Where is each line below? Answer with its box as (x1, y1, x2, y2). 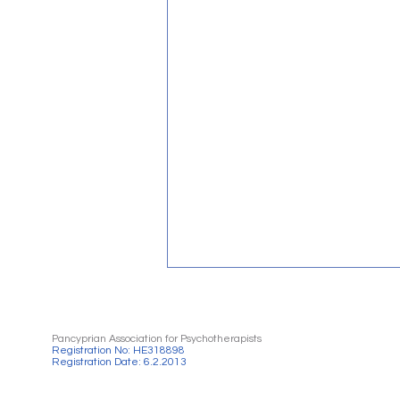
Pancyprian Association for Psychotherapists (52, 333, 262, 346)
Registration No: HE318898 (52, 345, 185, 357)
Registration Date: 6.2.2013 (52, 356, 187, 369)
